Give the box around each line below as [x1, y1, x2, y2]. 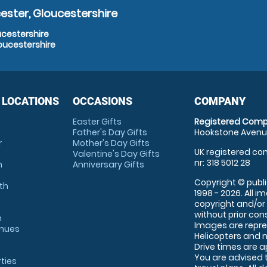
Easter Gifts [72, 116, 122, 128]
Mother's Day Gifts [72, 137, 150, 149]
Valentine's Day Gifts [72, 148, 160, 160]
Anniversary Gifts [72, 159, 144, 170]
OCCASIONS [72, 95, 132, 107]
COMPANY [194, 95, 246, 107]
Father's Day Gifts [72, 126, 147, 138]
